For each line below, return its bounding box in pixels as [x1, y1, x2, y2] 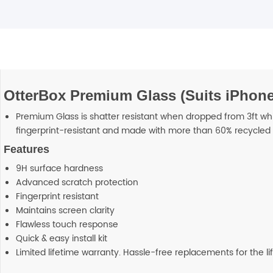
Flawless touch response [16, 218, 118, 232]
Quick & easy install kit [16, 232, 107, 246]
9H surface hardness [16, 161, 103, 176]
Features [4, 143, 49, 156]
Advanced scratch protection [16, 175, 138, 190]
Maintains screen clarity [16, 204, 115, 218]
